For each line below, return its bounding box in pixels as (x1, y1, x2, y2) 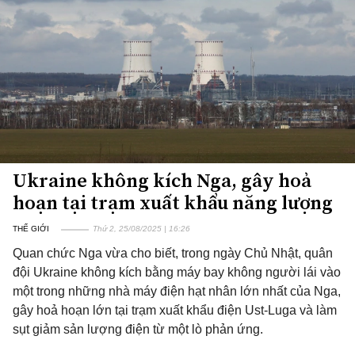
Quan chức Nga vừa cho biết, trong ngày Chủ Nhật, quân (13, 246, 333, 260)
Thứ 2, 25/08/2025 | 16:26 (93, 224, 190, 233)
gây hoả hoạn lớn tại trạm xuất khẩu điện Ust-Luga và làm (13, 303, 337, 317)
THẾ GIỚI (13, 224, 49, 233)
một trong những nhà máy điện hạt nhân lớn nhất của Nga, (13, 284, 341, 298)
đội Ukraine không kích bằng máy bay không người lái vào (13, 265, 341, 279)
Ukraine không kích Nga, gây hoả (13, 167, 311, 193)
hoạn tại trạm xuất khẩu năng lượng (13, 189, 333, 216)
